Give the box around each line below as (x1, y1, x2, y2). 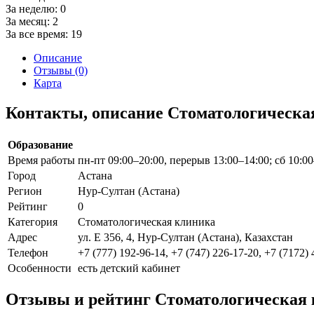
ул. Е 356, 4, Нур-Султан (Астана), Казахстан (78, 231, 293, 243)
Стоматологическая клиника (78, 215, 215, 228)
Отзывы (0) (34, 64, 88, 76)
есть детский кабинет (78, 261, 180, 274)
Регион (8, 184, 42, 197)
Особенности (8, 261, 71, 274)
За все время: (6, 27, 71, 40)
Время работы (8, 153, 75, 166)
